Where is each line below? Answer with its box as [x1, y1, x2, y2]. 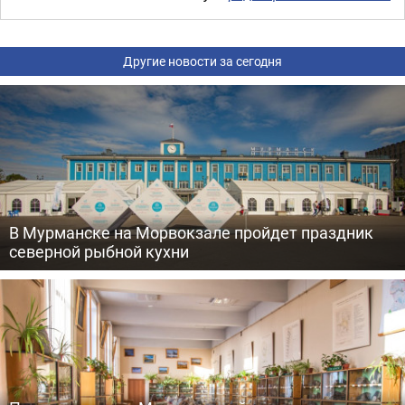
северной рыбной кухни [9, 240, 189, 262]
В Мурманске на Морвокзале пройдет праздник [9, 221, 373, 243]
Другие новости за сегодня [123, 52, 282, 70]
